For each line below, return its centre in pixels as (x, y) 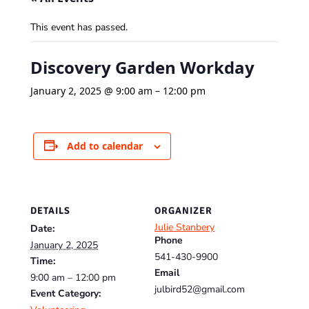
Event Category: (66, 294)
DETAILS (50, 211)
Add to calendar (104, 146)
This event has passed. (79, 27)
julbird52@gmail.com (200, 290)
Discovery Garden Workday (142, 67)
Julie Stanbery (185, 228)
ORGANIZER (183, 211)
